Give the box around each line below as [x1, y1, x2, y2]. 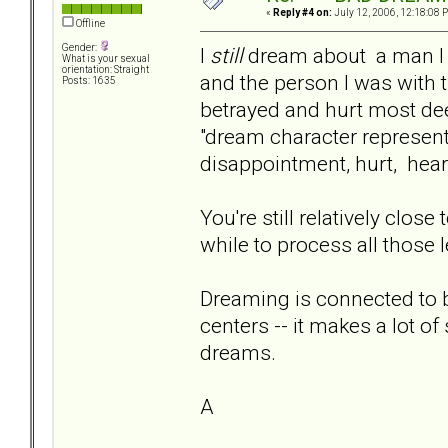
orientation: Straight [62, 64, 149, 76]
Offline [74, 18, 105, 30]
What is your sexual [62, 53, 150, 65]
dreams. [200, 339, 276, 365]
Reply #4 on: [273, 7, 332, 19]
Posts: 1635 [62, 75, 116, 87]
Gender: [62, 42, 99, 54]
